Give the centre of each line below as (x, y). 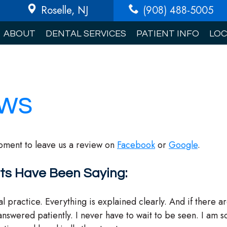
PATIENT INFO (167, 34)
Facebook (136, 145)
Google (183, 145)
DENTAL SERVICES (86, 34)
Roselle (56, 10)
